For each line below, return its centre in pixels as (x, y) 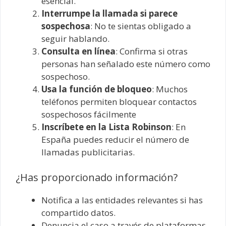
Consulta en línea (78, 51)
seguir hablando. (75, 39)
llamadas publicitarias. (88, 152)
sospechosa (66, 26)
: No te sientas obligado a (141, 26)
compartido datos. (78, 212)
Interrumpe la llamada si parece (109, 14)
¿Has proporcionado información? (97, 177)
